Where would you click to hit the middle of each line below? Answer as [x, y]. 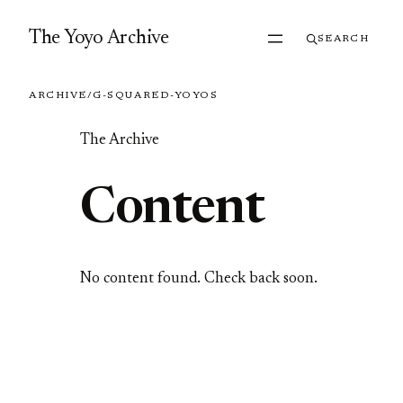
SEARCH [343, 39]
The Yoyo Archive [99, 39]
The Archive [119, 141]
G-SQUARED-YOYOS [156, 96]
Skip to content [56, 18]
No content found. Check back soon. [198, 280]
